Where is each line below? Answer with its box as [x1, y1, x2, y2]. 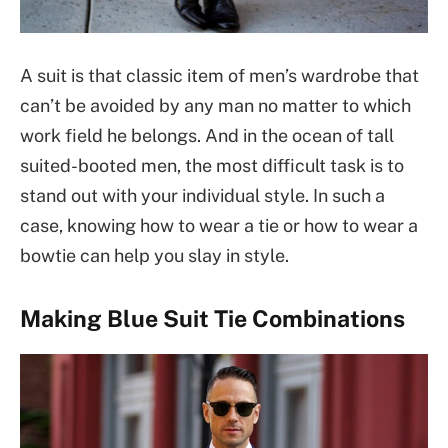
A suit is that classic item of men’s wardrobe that [20, 65, 419, 87]
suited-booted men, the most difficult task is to [20, 155, 404, 177]
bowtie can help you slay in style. [20, 245, 289, 267]
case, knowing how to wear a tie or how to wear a [20, 215, 418, 237]
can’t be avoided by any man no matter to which [20, 95, 411, 117]
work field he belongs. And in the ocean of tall [20, 125, 394, 147]
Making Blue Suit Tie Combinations [20, 305, 405, 333]
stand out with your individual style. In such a [20, 185, 385, 207]
